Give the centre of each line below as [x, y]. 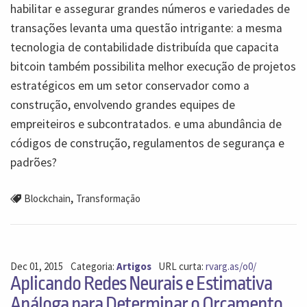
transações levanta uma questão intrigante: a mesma [146, 28]
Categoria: [93, 267]
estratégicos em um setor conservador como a [130, 85]
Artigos [134, 267]
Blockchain [47, 198]
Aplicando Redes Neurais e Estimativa [141, 283]
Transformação [108, 198]
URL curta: [182, 267]
